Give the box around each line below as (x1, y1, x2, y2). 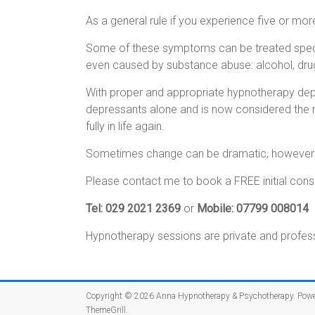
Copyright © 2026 (86, 290, 156, 301)
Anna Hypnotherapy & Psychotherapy (156, 290, 293, 301)
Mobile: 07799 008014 (197, 201, 309, 215)
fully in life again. (86, 119, 165, 133)
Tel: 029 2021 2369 (86, 201, 181, 215)
